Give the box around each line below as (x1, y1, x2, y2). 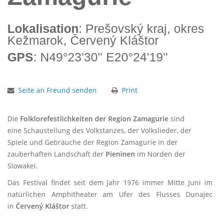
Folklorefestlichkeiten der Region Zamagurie (20, 114, 170, 123)
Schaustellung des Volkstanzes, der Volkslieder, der (24, 126, 192, 135)
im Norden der (135, 149, 186, 159)
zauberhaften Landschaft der (7, 149, 106, 159)
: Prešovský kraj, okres (79, 22, 204, 35)
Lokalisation (7, 22, 79, 35)
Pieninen (106, 149, 135, 159)
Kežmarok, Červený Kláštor (7, 33, 159, 47)
